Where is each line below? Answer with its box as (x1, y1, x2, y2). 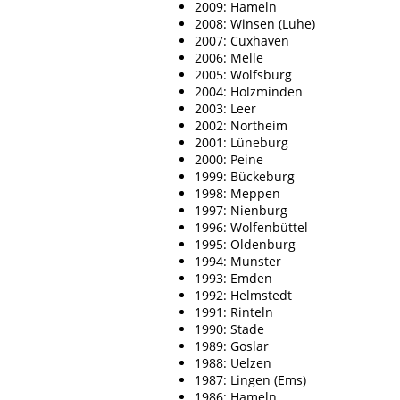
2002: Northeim (195, 116, 287, 134)
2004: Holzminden (195, 82, 303, 100)
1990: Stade (195, 320, 264, 337)
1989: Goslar (195, 337, 269, 354)
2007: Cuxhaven (195, 31, 289, 49)
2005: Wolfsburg (195, 65, 292, 83)
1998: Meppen (195, 184, 280, 202)
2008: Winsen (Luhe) (195, 14, 315, 32)
